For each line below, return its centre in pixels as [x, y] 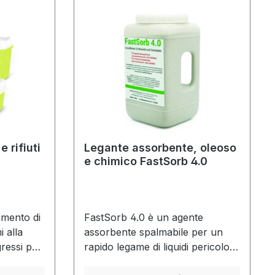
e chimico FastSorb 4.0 [146, 161]
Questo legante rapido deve [148, 261]
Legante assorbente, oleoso [161, 147]
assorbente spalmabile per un [154, 232]
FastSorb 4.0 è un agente [144, 217]
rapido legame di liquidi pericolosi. [162, 246]
